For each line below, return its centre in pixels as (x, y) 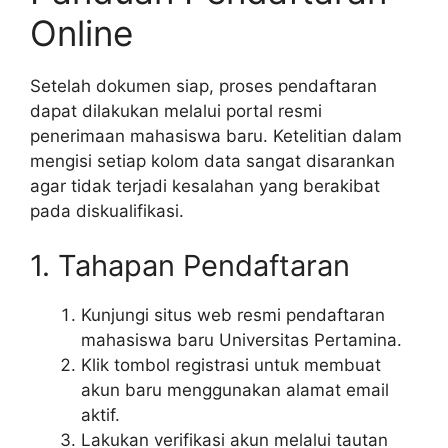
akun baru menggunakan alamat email (235, 390)
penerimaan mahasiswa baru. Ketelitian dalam (216, 135)
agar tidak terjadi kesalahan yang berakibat (205, 185)
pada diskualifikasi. (107, 210)
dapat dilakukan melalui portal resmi (176, 110)
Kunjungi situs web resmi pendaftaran (233, 315)
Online (81, 32)
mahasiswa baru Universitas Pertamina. (241, 340)
